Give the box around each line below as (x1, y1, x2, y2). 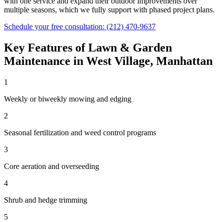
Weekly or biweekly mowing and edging (4, 94, 131, 103)
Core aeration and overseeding (4, 162, 99, 170)
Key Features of (4, 41, 88, 54)
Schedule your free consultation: (4, 22, 107, 31)
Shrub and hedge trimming (4, 195, 87, 204)
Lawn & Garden (88, 41, 172, 54)
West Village (86, 54, 150, 67)
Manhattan (156, 54, 213, 67)
